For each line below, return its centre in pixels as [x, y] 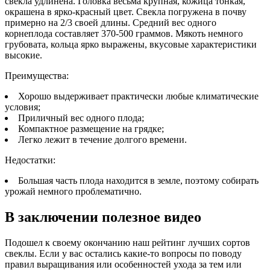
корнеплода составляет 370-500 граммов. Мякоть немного [124, 34]
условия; [23, 107]
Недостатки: [30, 160]
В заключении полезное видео [103, 217]
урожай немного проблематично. [73, 192]
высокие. [24, 55]
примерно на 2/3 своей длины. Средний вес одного [111, 23]
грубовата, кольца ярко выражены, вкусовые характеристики [131, 45]
